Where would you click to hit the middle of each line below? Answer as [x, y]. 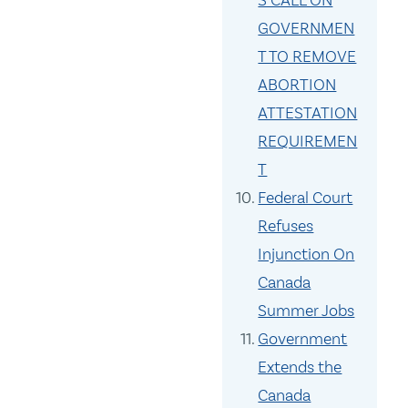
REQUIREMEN [308, 142]
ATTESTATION [308, 113]
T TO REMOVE [307, 57]
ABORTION [297, 85]
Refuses [286, 226]
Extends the [300, 367]
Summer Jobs [306, 311]
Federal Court [306, 198]
